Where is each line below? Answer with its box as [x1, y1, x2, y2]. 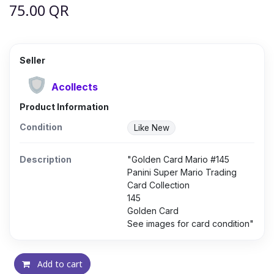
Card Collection [127, 179, 190, 190]
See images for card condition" [127, 218, 254, 229]
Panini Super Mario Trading [127, 166, 237, 177]
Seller [20, 54, 45, 65]
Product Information [20, 101, 109, 112]
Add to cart [35, 257, 83, 270]
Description [20, 154, 72, 165]
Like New [133, 122, 169, 133]
